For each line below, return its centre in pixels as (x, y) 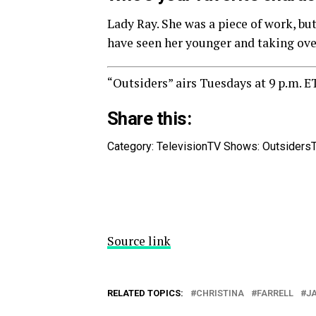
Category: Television (157, 146)
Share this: (150, 119)
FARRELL (275, 293)
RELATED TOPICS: (145, 293)
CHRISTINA (220, 293)
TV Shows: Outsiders (259, 146)
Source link (139, 241)
